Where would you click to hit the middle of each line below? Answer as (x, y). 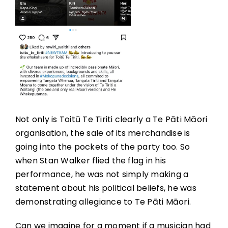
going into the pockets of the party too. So (103, 147)
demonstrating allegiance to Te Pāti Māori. (103, 202)
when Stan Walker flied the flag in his (91, 161)
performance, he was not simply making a (102, 175)
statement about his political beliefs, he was (106, 188)
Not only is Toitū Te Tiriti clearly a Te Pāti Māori (111, 120)
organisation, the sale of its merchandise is (103, 133)
